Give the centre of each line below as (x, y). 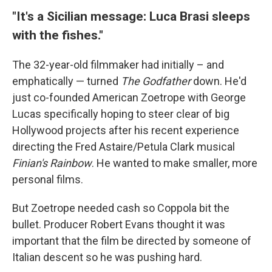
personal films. (48, 179)
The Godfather (156, 81)
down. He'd (219, 81)
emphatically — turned (66, 81)
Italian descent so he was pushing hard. (107, 257)
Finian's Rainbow (52, 163)
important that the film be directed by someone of (132, 240)
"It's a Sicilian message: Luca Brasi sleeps (131, 16)
